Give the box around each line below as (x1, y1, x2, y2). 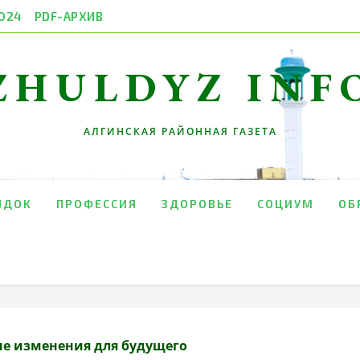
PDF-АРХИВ (34, 9, 103, 23)
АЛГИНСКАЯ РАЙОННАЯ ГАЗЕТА (83, 125, 277, 138)
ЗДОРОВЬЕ (162, 197, 233, 211)
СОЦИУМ (257, 197, 314, 211)
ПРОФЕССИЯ (56, 197, 137, 211)
